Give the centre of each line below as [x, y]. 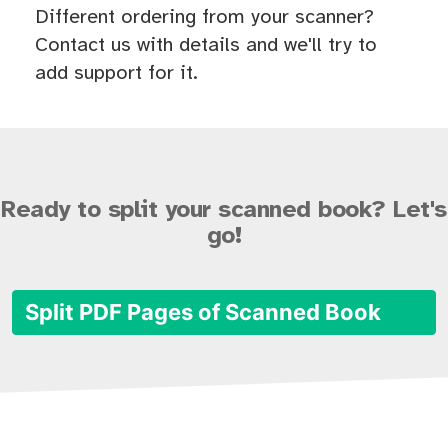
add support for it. [116, 74]
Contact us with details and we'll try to [206, 46]
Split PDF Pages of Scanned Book [205, 312]
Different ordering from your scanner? [204, 18]
